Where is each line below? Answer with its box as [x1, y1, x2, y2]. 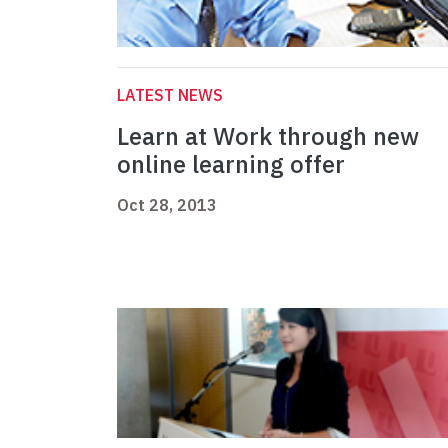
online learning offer [117, 148, 345, 181]
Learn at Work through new [117, 120, 419, 153]
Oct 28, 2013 [117, 195, 217, 216]
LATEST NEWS [117, 85, 223, 106]
